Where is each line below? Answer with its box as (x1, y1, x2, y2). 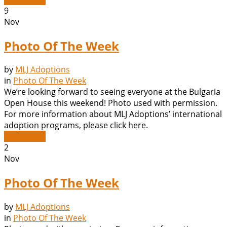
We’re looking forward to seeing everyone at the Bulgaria (4, 86, 220, 98)
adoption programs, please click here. (4, 120, 148, 131)
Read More (4, 131, 46, 142)
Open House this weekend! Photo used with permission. (4, 97, 217, 109)
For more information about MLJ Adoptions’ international (4, 108, 222, 120)
